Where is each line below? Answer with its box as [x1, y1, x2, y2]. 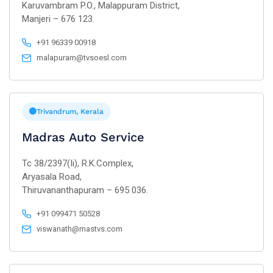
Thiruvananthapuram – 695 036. [22, 185, 148, 196]
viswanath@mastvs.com [37, 224, 123, 233]
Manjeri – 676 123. [22, 13, 94, 24]
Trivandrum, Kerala [37, 107, 104, 116]
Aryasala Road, [22, 171, 82, 182]
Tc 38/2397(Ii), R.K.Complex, [22, 158, 133, 169]
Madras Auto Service [22, 130, 144, 144]
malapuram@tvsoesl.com [37, 53, 127, 62]
